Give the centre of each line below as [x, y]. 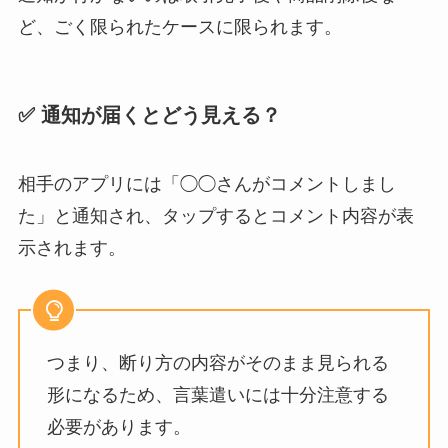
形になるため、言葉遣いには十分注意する [217, 394]
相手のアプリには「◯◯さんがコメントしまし [206, 184]
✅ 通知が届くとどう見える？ [149, 114]
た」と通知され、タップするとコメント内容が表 [215, 216]
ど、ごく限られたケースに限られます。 [179, 26]
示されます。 [71, 248]
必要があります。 [118, 426]
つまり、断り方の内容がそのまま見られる [217, 362]
